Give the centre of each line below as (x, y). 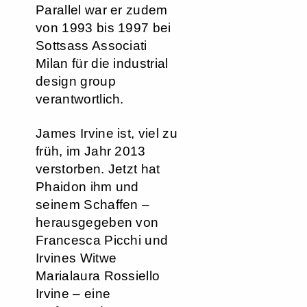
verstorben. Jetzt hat (98, 169)
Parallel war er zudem (102, 10)
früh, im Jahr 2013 (91, 151)
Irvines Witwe (76, 258)
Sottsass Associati (91, 46)
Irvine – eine (73, 294)
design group (76, 81)
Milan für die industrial (102, 63)
